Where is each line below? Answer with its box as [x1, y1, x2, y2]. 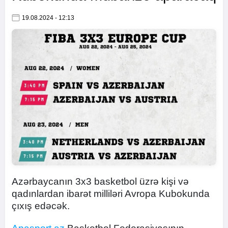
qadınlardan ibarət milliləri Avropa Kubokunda [12, 188, 210, 199]
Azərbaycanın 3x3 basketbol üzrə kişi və [12, 176, 189, 187]
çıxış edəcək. [12, 201, 70, 211]
